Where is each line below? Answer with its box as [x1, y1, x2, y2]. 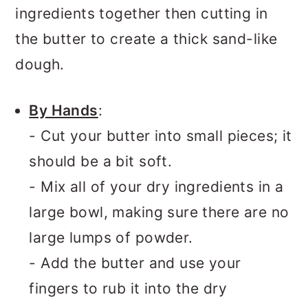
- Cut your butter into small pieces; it [29, 127, 292, 145]
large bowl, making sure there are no [29, 203, 289, 221]
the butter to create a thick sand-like [15, 30, 278, 48]
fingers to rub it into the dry [29, 280, 227, 298]
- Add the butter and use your [29, 254, 241, 272]
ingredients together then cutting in [15, 5, 268, 23]
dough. [15, 56, 65, 74]
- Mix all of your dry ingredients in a [29, 178, 284, 196]
